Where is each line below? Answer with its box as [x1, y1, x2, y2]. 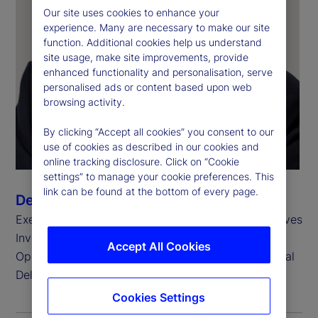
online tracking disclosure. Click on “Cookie [43, 155, 239, 168]
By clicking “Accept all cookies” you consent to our [43, 125, 274, 138]
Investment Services [16, 230, 124, 245]
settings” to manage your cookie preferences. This [43, 170, 274, 182]
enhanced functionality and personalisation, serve [43, 65, 273, 78]
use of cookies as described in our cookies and [43, 140, 259, 153]
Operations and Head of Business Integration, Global [16, 248, 295, 263]
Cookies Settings [112, 290, 206, 305]
